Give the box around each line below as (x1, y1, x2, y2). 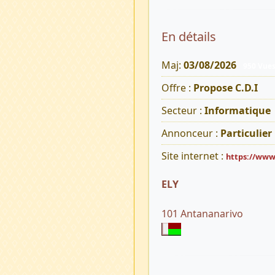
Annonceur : (161, 126, 220, 141)
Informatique (204, 104, 271, 118)
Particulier (220, 126, 272, 141)
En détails (161, 28, 216, 45)
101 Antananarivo (161, 207, 243, 221)
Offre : (161, 81, 193, 95)
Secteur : (161, 104, 204, 118)
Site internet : (161, 149, 226, 163)
